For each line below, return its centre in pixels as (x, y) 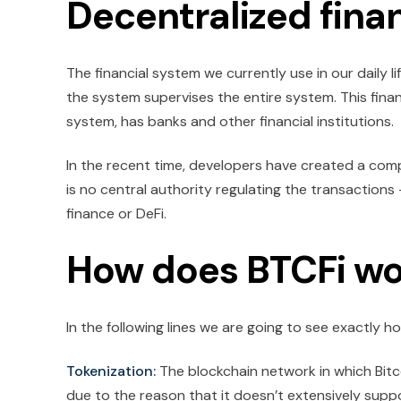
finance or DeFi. (116, 214)
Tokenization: (111, 371)
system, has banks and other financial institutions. (230, 122)
